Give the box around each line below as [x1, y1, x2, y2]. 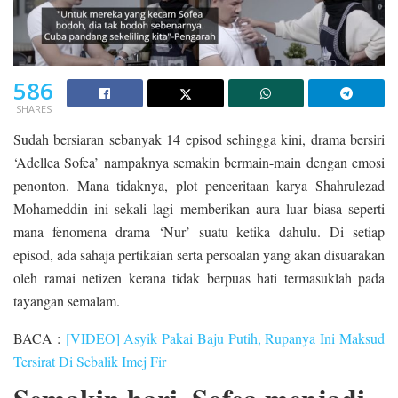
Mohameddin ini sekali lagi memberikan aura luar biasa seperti [13, 198, 385, 218]
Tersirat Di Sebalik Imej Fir [13, 351, 166, 370]
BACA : [13, 328, 66, 347]
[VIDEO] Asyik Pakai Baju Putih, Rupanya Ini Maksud [65, 328, 386, 347]
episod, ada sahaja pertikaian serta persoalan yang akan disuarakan [13, 244, 385, 264]
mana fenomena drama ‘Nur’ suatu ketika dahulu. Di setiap [13, 221, 385, 241]
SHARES [15, 101, 52, 115]
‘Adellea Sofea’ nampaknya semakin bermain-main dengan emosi [13, 152, 385, 171]
